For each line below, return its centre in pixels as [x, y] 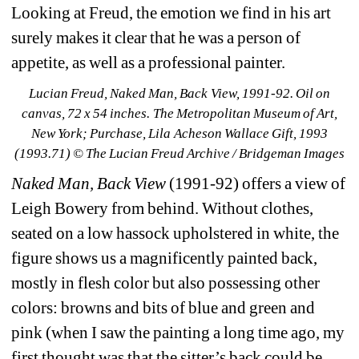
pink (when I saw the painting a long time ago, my [178, 332]
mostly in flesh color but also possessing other [166, 282]
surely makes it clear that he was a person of [156, 37]
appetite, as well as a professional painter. [149, 62]
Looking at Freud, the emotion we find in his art [171, 12]
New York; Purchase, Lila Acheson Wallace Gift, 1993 [179, 133]
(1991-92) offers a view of [256, 183]
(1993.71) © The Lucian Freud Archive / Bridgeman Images [179, 153]
